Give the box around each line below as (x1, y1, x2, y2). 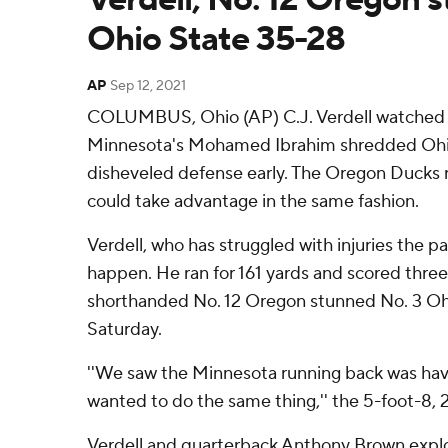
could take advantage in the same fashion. (87, 190, 419, 213)
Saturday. (87, 318, 162, 341)
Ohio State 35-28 (87, 18, 345, 61)
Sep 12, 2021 (110, 77, 186, 95)
